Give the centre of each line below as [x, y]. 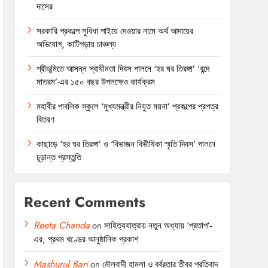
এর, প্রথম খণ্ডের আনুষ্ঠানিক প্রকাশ [86, 239]
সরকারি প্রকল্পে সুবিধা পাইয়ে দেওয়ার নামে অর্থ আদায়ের [115, 31]
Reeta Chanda [62, 225]
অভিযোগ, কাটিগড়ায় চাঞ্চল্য [77, 44]
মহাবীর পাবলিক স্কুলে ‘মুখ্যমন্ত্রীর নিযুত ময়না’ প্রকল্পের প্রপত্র [128, 106]
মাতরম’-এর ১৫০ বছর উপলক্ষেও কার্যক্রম [96, 82]
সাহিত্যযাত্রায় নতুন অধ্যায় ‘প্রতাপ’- [158, 225]
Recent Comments [85, 202]
